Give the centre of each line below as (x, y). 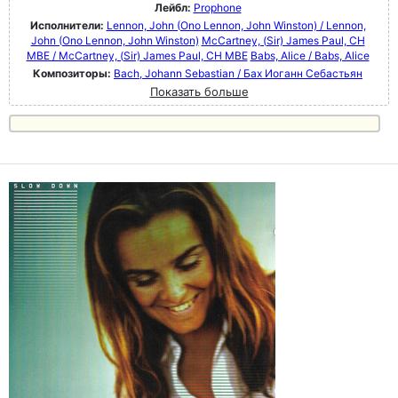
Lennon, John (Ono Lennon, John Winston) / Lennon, (236, 26)
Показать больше (199, 92)
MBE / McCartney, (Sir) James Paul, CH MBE (137, 56)
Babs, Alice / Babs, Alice (310, 56)
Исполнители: (68, 26)
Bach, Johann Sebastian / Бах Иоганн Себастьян (238, 74)
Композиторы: (73, 74)
